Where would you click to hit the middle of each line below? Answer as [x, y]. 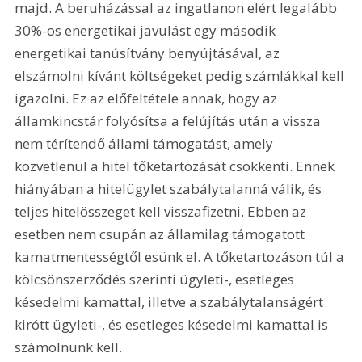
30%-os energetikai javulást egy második [147, 31]
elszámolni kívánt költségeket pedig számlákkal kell [181, 76]
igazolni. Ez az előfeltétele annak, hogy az [148, 99]
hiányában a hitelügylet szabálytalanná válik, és [170, 189]
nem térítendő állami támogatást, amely [146, 144]
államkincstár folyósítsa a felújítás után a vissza [170, 121]
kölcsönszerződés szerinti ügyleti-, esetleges [156, 280]
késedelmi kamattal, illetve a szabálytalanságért [171, 302]
